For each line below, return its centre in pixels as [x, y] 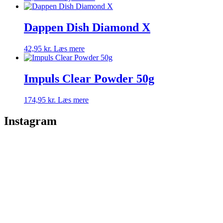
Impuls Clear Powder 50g [89, 78]
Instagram [30, 121]
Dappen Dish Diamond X [87, 27]
